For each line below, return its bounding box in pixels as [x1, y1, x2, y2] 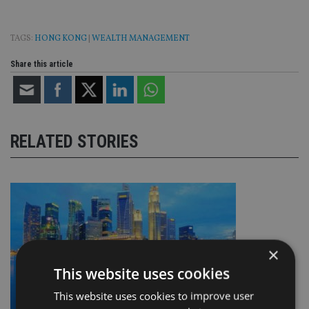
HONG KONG [34, 33, 87, 45]
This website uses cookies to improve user [53, 288, 254, 303]
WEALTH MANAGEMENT [92, 33, 190, 45]
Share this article [10, 59, 73, 70]
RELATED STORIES [10, 131, 139, 152]
